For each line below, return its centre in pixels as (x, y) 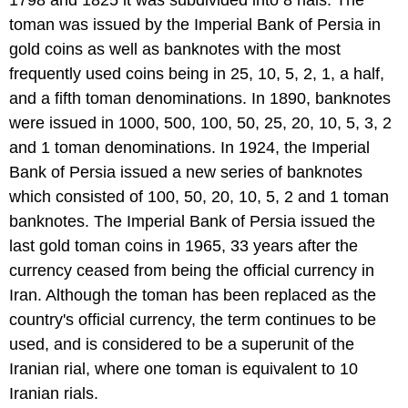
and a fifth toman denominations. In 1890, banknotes (200, 98)
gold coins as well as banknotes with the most (175, 49)
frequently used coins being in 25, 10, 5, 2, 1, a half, (197, 73)
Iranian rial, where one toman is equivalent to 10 (184, 368)
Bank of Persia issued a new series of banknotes (186, 172)
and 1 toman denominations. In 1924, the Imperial (189, 147)
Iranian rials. (54, 393)
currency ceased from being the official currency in (192, 270)
